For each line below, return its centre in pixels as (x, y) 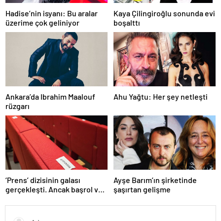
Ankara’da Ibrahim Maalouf (50, 97)
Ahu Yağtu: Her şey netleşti (161, 97)
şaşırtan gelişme (142, 189)
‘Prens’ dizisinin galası (43, 180)
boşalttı (127, 23)
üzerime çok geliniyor (42, 23)
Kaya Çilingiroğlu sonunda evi (164, 13)
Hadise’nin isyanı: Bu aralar (52, 13)
